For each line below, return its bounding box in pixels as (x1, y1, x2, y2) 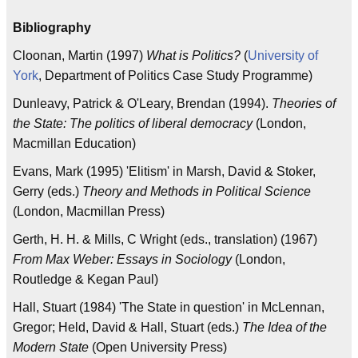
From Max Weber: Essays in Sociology (13, 252, 232, 266)
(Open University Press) (89, 340, 227, 354)
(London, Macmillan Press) (13, 204, 165, 218)
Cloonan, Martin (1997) (13, 48, 146, 62)
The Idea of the (242, 320, 327, 334)
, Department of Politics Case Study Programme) (38, 68, 312, 82)
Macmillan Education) (13, 136, 136, 150)
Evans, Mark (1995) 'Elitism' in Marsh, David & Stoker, (13, 164, 316, 178)
